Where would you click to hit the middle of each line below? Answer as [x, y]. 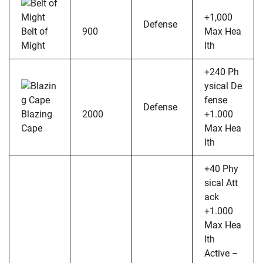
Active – [221, 253]
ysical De [223, 86]
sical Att [221, 183]
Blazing [37, 114]
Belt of [35, 31]
